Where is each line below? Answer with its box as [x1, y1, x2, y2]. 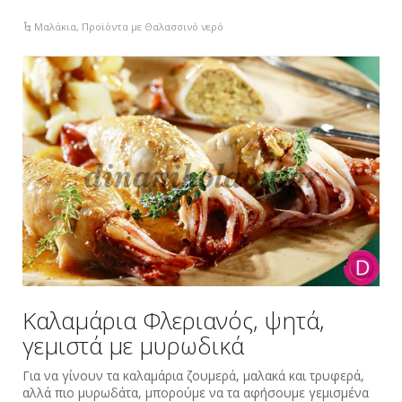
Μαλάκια [34, 19, 77, 33]
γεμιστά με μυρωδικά [22, 329, 244, 363]
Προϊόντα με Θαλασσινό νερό [82, 19, 224, 33]
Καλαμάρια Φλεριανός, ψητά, [22, 304, 325, 337]
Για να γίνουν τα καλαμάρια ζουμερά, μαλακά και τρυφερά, [22, 367, 364, 385]
